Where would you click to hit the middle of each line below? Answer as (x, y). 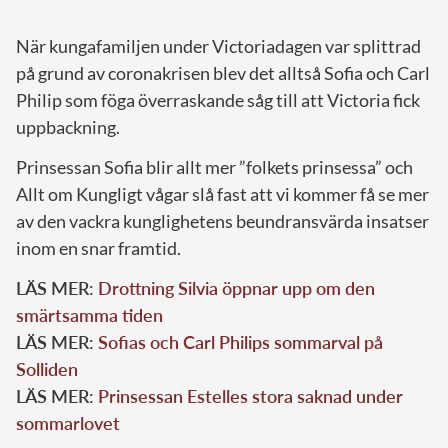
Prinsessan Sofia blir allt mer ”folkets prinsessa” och (214, 166)
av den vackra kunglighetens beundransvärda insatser (222, 220)
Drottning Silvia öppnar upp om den (236, 287)
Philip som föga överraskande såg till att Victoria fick (218, 99)
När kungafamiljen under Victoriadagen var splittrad (218, 45)
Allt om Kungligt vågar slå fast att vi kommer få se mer (222, 193)
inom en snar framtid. (98, 247)
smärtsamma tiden (89, 314)
